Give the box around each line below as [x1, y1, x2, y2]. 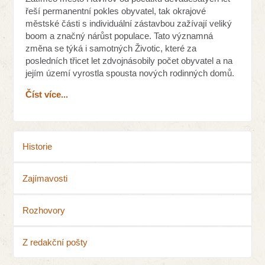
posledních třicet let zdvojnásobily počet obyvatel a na [25, 56, 233, 66]
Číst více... [25, 89, 69, 100]
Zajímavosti [22, 173, 68, 184]
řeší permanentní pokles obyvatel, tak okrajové [25, 6, 206, 17]
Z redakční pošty [22, 237, 88, 248]
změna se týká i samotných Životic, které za [25, 43, 197, 54]
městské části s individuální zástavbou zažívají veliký [25, 18, 232, 29]
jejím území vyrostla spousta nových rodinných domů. [25, 68, 235, 79]
